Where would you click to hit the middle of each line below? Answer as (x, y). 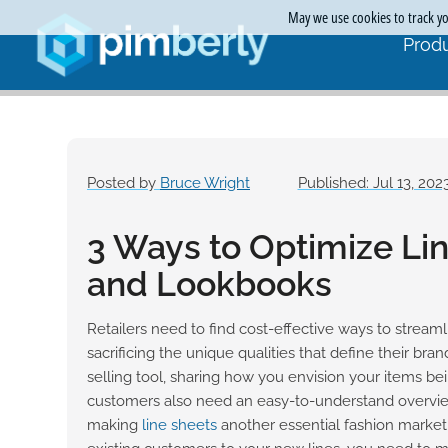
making (114, 424)
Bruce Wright (205, 182)
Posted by (123, 182)
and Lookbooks (209, 283)
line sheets (179, 424)
